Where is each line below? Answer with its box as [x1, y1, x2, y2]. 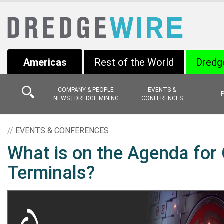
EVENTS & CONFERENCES [15, 126, 109, 135]
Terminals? [7, 162, 95, 183]
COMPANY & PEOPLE [58, 86, 114, 93]
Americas [23, 56, 67, 68]
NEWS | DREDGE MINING [53, 94, 119, 102]
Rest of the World [94, 56, 174, 68]
